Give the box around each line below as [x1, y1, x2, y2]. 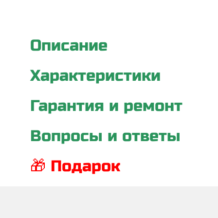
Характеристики [30, 66, 161, 85]
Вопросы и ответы [30, 126, 181, 145]
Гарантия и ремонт [30, 96, 182, 115]
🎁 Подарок [30, 156, 120, 176]
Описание [30, 36, 108, 55]
